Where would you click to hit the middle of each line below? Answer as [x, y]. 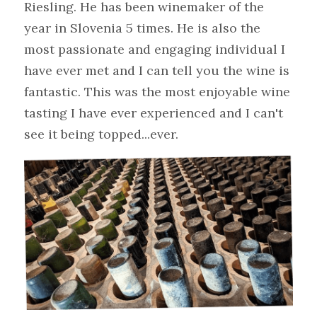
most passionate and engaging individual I [155, 49]
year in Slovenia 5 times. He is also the [142, 28]
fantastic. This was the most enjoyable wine [157, 91]
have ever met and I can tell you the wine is [157, 70]
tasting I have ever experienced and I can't [154, 113]
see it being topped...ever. [101, 134]
